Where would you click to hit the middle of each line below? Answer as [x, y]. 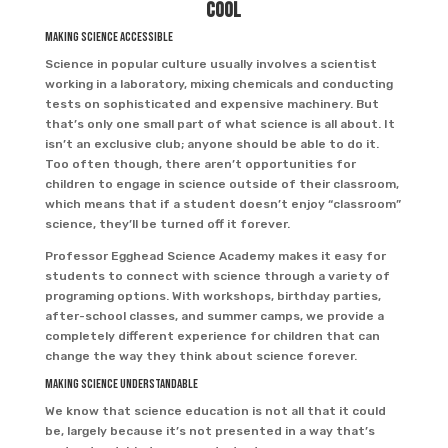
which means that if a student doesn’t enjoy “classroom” [222, 204]
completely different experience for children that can [212, 336]
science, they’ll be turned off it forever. [167, 224]
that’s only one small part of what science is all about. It [219, 124]
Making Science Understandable [121, 384]
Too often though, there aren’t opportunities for [200, 164]
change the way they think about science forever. [200, 356]
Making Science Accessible [108, 37]
